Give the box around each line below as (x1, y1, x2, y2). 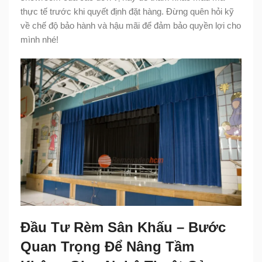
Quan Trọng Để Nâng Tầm (20, 238, 194, 254)
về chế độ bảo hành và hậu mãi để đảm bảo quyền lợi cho (20, 20, 241, 30)
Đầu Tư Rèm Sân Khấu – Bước (20, 219, 226, 235)
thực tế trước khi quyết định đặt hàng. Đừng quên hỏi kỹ (20, 6, 234, 16)
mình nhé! (20, 34, 58, 44)
